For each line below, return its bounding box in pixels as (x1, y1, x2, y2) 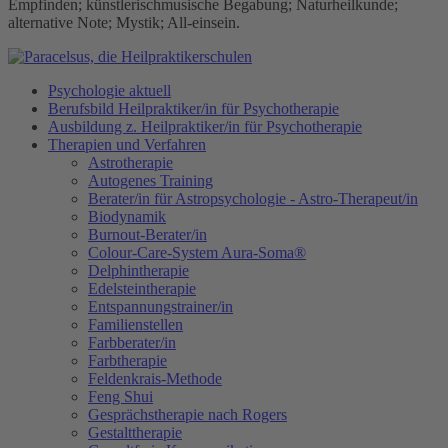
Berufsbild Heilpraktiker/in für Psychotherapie (48, 100, 339, 118)
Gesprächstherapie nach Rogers (88, 406, 287, 424)
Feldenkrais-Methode (88, 370, 222, 388)
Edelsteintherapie (88, 280, 196, 298)
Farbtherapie (88, 352, 167, 370)
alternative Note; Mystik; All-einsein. (8, 14, 240, 32)
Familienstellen (88, 316, 183, 334)
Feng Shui (88, 388, 153, 406)
